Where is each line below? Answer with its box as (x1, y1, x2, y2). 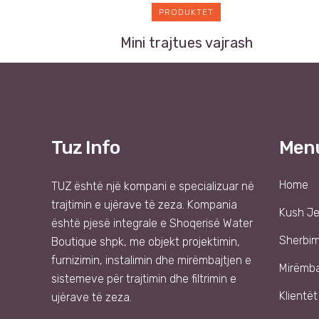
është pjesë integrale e (51, 216, 169, 231)
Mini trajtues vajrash (120, 33, 253, 51)
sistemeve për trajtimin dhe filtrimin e (51, 272, 236, 286)
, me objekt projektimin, (124, 235, 240, 249)
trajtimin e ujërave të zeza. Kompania (51, 198, 237, 212)
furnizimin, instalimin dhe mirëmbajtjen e (51, 253, 251, 268)
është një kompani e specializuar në (71, 179, 254, 194)
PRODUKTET (159, 6, 214, 17)
